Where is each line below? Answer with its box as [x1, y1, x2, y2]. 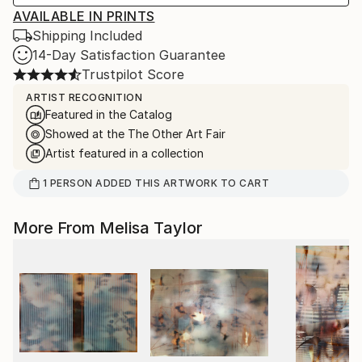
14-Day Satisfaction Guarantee [32, 47, 225, 63]
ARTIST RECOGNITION [26, 91, 142, 103]
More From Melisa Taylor [13, 218, 202, 238]
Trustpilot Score [82, 66, 184, 82]
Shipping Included [32, 27, 142, 44]
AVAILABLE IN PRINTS [13, 8, 155, 24]
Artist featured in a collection [45, 146, 204, 160]
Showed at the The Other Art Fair [45, 127, 225, 141]
